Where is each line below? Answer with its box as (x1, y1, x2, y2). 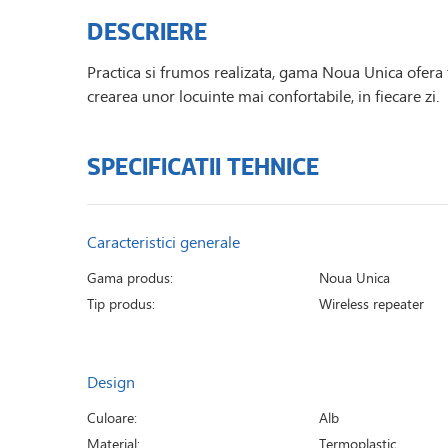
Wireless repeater (319, 293, 425, 315)
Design (87, 370, 135, 394)
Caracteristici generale (87, 230, 240, 254)
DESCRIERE (87, 14, 207, 48)
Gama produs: (87, 267, 173, 289)
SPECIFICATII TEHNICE (87, 149, 319, 183)
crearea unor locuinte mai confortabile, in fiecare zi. (87, 84, 439, 108)
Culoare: (87, 407, 137, 429)
